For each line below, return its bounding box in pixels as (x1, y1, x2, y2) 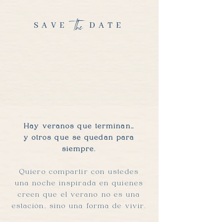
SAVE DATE (34, 20, 125, 31)
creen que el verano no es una (17, 191, 141, 198)
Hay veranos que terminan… (24, 123, 134, 130)
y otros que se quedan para (23, 134, 135, 141)
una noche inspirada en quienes (14, 180, 143, 187)
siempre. (61, 146, 97, 153)
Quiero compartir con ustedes (19, 168, 139, 175)
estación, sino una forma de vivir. (11, 203, 147, 210)
